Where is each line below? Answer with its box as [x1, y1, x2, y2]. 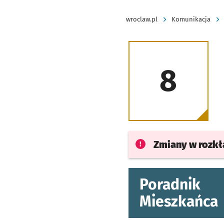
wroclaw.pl [126, 15, 157, 23]
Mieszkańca [139, 192, 218, 210]
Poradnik [139, 175, 200, 193]
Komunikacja [171, 15, 210, 23]
